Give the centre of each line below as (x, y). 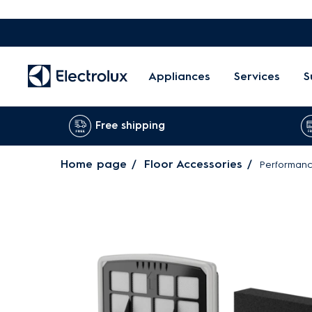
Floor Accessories (193, 164)
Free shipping (130, 125)
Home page (94, 164)
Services (257, 76)
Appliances (179, 76)
